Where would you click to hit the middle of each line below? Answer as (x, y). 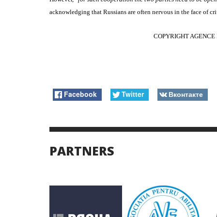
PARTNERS (82, 150)
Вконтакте (186, 94)
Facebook (81, 94)
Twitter (132, 94)
